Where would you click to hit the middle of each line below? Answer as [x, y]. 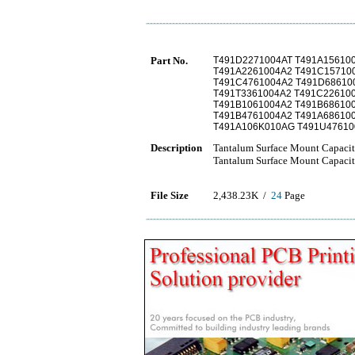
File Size [170, 195]
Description [176, 148]
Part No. [169, 61]
